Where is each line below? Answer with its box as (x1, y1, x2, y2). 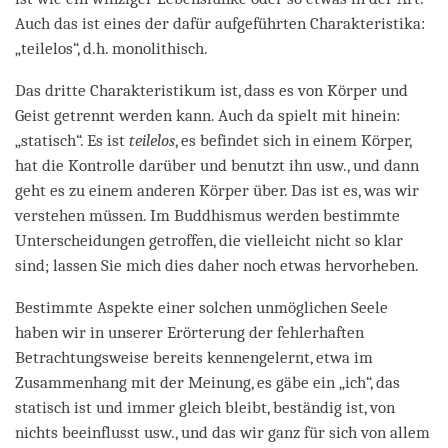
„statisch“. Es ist (15, 130, 129, 150)
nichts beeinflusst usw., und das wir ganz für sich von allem (15, 422, 430, 442)
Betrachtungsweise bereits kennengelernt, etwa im (15, 347, 373, 367)
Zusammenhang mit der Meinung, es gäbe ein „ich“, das (15, 372, 400, 392)
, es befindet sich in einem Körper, (175, 130, 411, 150)
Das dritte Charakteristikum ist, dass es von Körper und (15, 80, 408, 100)
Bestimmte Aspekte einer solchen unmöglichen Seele (15, 297, 388, 317)
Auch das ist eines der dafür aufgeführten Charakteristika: (15, 13, 425, 33)
